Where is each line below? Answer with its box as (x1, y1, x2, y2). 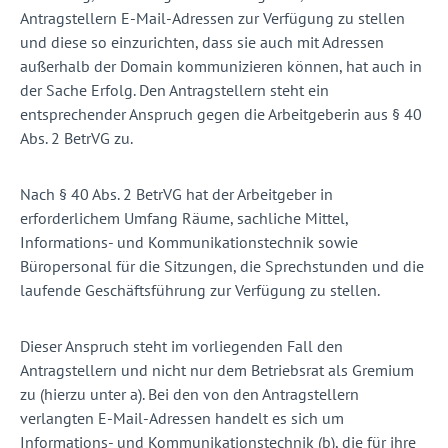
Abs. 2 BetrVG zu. (20, 128, 133, 149)
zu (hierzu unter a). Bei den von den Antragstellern (20, 384, 359, 405)
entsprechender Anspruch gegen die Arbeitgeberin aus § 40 (20, 104, 422, 125)
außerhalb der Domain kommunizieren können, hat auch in (20, 56, 422, 77)
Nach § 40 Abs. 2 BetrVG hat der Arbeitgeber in (20, 184, 333, 205)
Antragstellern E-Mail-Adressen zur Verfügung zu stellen (20, 8, 405, 29)
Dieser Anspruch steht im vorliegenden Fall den (20, 336, 343, 357)
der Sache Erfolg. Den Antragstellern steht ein (20, 80, 329, 101)
